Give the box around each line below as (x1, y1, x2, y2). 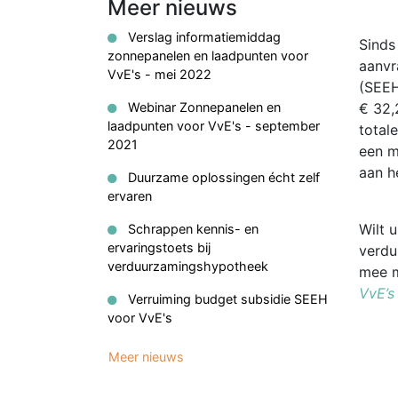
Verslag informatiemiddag (124, 28, 281, 44)
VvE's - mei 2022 (107, 66, 211, 82)
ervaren (107, 187, 152, 203)
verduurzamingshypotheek (107, 258, 268, 274)
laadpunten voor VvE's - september (107, 117, 320, 133)
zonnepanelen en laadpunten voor (107, 47, 308, 63)
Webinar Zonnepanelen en (124, 99, 281, 115)
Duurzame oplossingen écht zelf (124, 169, 320, 185)
